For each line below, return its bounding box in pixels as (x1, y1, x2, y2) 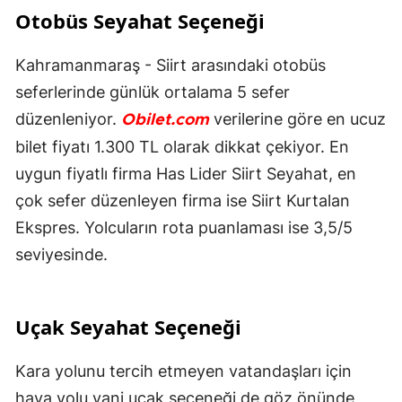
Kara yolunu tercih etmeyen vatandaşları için (15, 362, 352, 381)
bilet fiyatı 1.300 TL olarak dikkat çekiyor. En (15, 137, 349, 157)
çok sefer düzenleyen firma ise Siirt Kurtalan (15, 191, 350, 211)
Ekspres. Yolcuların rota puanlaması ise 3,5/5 (15, 218, 353, 238)
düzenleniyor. (15, 109, 121, 129)
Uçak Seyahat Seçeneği (15, 313, 241, 341)
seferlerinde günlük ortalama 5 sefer (15, 83, 290, 102)
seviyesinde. (15, 245, 108, 265)
